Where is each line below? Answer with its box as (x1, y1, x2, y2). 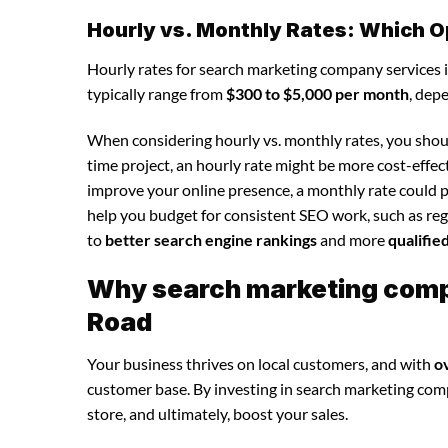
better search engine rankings (105, 229, 317, 249)
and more (317, 229, 388, 249)
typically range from (87, 83, 226, 103)
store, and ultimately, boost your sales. (87, 404, 348, 424)
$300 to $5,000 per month (226, 83, 409, 103)
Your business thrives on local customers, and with (87, 354, 434, 374)
